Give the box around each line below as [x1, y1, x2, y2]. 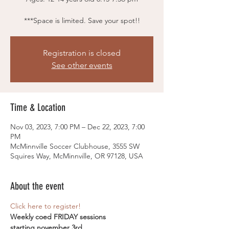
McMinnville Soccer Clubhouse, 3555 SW [10, 142, 140, 151]
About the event [10, 180, 64, 192]
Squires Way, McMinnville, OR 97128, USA [10, 151, 143, 161]
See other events [51, 60, 112, 70]
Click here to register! [10, 201, 83, 211]
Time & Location [10, 101, 65, 113]
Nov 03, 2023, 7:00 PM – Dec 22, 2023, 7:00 [10, 122, 145, 131]
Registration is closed [43, 48, 121, 58]
